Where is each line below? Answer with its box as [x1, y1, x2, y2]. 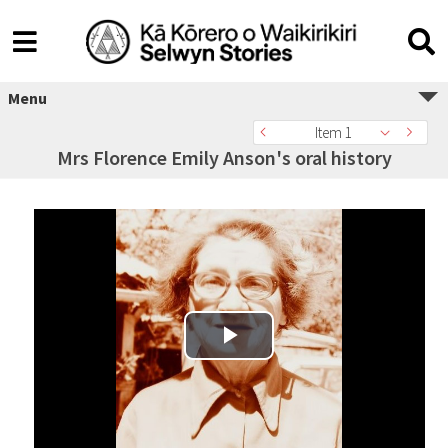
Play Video [185, 341, 330, 374]
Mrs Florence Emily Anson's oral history [56, 145, 392, 170]
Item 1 [314, 123, 352, 142]
